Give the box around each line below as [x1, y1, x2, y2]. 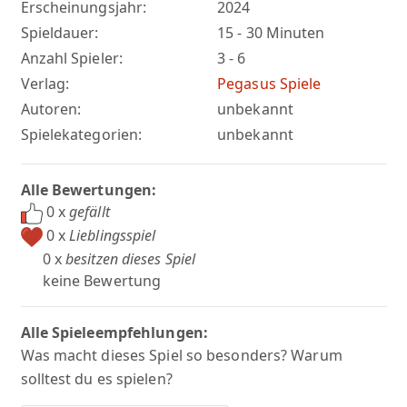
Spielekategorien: [20, 124, 143, 145]
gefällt [69, 202, 110, 223]
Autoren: [20, 99, 82, 120]
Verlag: [20, 74, 70, 94]
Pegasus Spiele [217, 74, 322, 94]
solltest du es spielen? [20, 368, 173, 389]
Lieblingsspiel [69, 224, 156, 245]
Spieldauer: [20, 23, 99, 44]
